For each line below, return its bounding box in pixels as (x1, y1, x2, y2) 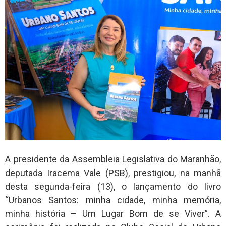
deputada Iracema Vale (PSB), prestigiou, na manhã (5, 167, 221, 179)
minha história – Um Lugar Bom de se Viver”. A (5, 208, 221, 219)
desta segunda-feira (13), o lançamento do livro (5, 181, 221, 192)
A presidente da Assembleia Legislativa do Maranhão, (5, 154, 221, 165)
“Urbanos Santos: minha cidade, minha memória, (5, 195, 221, 206)
